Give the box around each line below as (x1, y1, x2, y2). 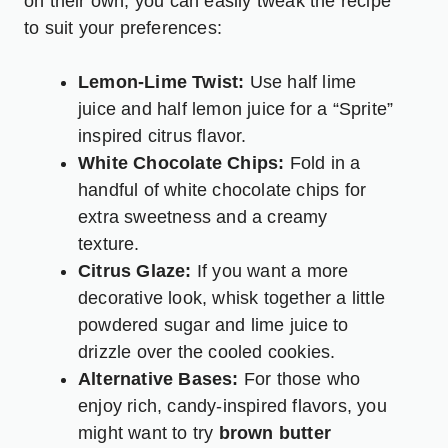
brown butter (218, 422, 332, 443)
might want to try (78, 422, 219, 443)
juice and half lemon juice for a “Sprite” (78, 98, 394, 119)
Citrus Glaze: (78, 260, 192, 281)
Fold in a (284, 152, 361, 173)
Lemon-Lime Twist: (78, 71, 245, 92)
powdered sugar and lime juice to (78, 314, 349, 335)
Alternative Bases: (78, 368, 239, 389)
